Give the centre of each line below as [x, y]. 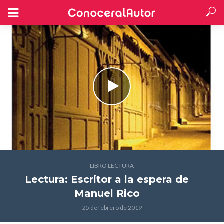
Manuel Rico [107, 193]
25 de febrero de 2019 [112, 208]
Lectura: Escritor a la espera [99, 179]
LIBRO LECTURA [112, 166]
